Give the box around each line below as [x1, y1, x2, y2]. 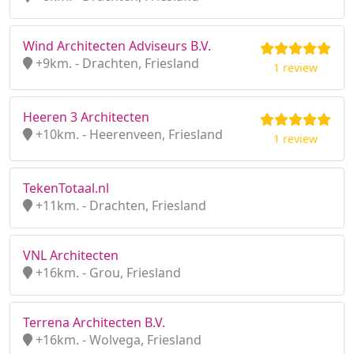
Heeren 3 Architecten [23, 108, 149, 126]
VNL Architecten [23, 247, 119, 264]
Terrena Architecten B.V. [23, 314, 165, 331]
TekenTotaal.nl [23, 179, 109, 197]
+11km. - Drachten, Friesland [32, 197, 206, 214]
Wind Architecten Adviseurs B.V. [23, 37, 211, 55]
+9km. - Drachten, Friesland [32, 55, 199, 72]
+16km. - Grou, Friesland [32, 264, 181, 281]
